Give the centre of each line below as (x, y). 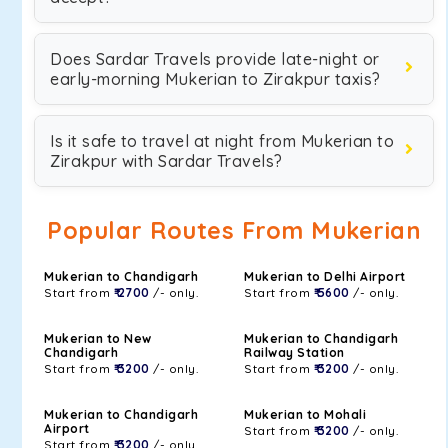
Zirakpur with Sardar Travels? (166, 161)
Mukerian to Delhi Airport (325, 276)
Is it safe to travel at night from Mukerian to (222, 141)
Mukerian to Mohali (305, 414)
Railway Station (294, 352)
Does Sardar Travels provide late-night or (215, 59)
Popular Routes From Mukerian (234, 230)
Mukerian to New (98, 338)
